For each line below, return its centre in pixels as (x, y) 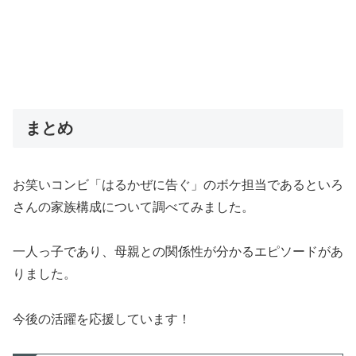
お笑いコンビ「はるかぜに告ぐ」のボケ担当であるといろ (178, 184)
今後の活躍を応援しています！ (102, 319)
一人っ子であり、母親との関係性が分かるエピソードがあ (178, 252)
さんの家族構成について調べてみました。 (133, 207)
